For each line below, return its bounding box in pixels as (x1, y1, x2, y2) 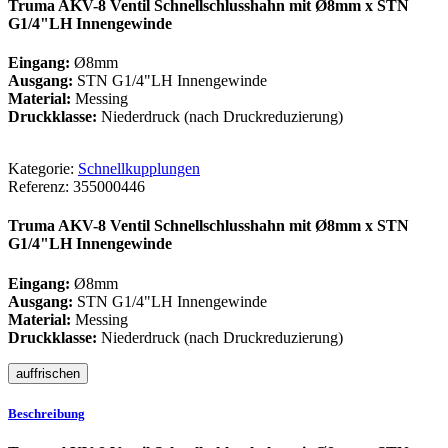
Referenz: (8, 177, 69, 195)
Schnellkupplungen (78, 159, 200, 177)
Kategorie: (8, 159, 74, 177)
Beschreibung (8, 405, 85, 421)
